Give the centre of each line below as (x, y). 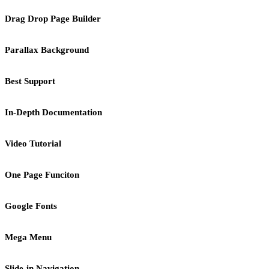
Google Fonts (31, 206)
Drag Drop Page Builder (53, 18)
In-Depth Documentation (53, 112)
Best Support (30, 81)
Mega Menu (28, 237)
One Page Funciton (42, 174)
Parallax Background (47, 50)
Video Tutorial (33, 143)
